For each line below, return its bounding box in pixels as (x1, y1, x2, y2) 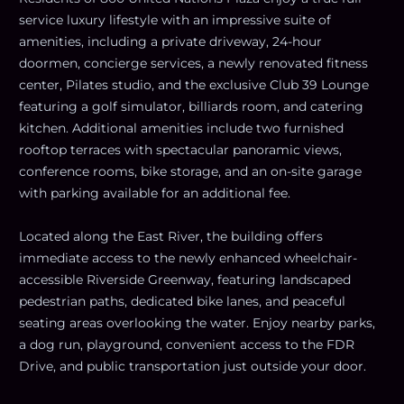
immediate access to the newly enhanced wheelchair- (19, 249, 357, 266)
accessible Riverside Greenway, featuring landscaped (19, 271, 351, 288)
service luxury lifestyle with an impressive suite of (19, 11, 331, 28)
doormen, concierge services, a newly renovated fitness (19, 54, 368, 71)
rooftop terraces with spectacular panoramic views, (19, 141, 342, 158)
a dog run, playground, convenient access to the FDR (19, 335, 354, 353)
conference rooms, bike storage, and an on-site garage (19, 162, 362, 179)
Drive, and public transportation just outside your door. (19, 357, 366, 374)
